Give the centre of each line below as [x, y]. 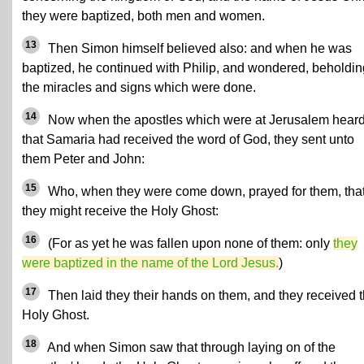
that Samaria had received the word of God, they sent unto [188, 139]
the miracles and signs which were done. [139, 87]
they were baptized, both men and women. [143, 16]
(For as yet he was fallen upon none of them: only [189, 243]
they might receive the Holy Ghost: [120, 211]
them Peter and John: [83, 159]
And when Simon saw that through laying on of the [190, 347]
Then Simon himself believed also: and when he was [198, 48]
